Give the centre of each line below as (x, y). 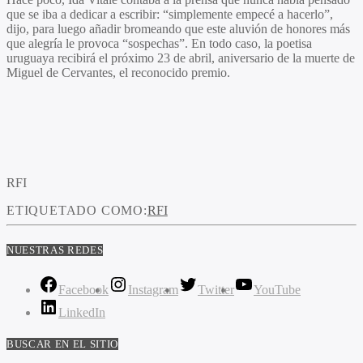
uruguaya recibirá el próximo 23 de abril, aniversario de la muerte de (181, 58)
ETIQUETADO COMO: (77, 210)
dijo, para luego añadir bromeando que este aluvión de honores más (178, 28)
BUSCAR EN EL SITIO (62, 344)
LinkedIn (82, 313)
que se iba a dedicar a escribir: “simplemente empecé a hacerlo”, (170, 14)
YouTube (277, 290)
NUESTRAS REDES (55, 250)
